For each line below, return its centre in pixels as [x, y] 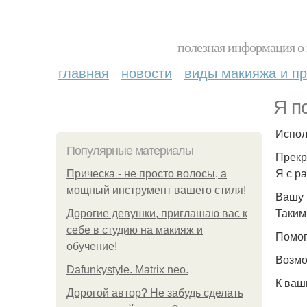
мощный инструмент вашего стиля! [156, 190]
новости [147, 72]
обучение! [92, 246]
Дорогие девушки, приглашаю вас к [157, 213]
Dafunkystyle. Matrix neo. [127, 270]
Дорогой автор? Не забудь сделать [155, 293]
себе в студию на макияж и [135, 230]
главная [84, 72]
